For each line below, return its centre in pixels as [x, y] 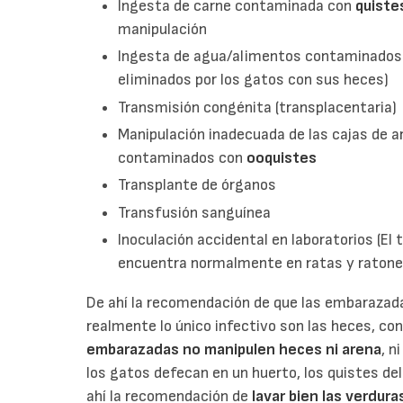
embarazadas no [143, 349]
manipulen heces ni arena [293, 349]
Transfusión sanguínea [195, 212]
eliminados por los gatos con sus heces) [254, 80]
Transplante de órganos [197, 185]
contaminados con [183, 157]
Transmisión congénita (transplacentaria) [258, 107]
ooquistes [282, 157]
